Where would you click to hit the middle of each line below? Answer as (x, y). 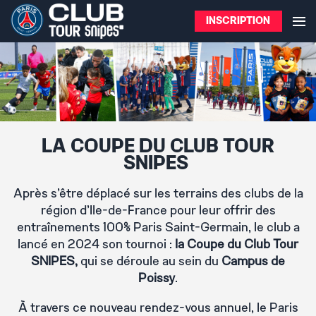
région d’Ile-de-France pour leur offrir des (158, 211)
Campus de (252, 262)
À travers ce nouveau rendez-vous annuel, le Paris (158, 308)
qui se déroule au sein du (150, 262)
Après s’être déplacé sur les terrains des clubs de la (158, 194)
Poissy (157, 279)
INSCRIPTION (238, 21)
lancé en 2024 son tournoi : (96, 245)
